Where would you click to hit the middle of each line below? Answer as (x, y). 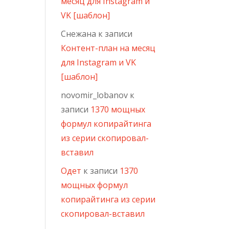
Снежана (79, 34)
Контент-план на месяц (108, 48)
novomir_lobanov (95, 95)
